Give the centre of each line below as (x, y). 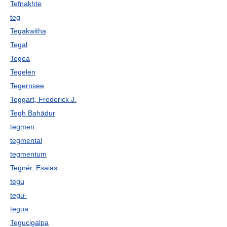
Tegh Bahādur (33, 113)
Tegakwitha (28, 31)
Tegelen (23, 72)
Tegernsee (27, 86)
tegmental (26, 140)
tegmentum (28, 154)
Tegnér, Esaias (34, 168)
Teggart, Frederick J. (43, 99)
